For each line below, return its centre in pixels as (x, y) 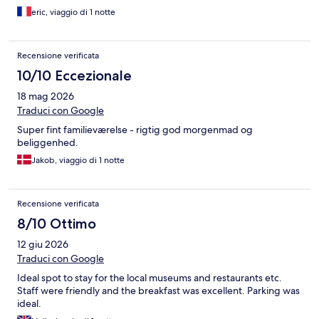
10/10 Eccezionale (74, 75)
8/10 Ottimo (57, 223)
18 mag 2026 (46, 96)
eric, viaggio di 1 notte (73, 12)
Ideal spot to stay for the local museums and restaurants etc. (150, 277)
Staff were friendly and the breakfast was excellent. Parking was (158, 290)
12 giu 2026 (43, 244)
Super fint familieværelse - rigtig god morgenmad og (135, 129)
